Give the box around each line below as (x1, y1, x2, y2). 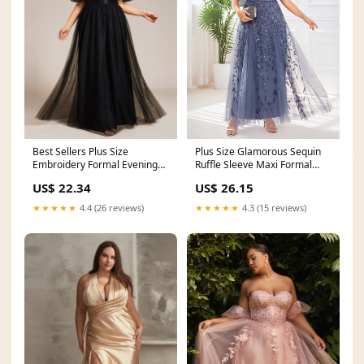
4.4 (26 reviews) (77, 201, 144, 214)
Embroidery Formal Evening (32, 158, 158, 172)
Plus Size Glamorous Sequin (195, 145, 321, 159)
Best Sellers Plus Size (32, 145, 128, 159)
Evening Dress (195, 171, 260, 185)
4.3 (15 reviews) (240, 201, 306, 214)
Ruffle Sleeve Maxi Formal (195, 158, 312, 172)
